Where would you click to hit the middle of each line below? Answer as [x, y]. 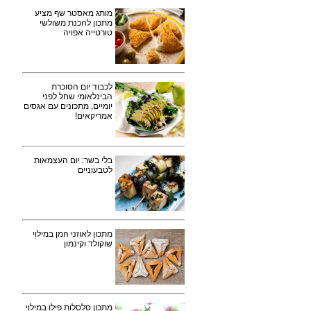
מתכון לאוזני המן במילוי [73, 234]
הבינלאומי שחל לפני [77, 96]
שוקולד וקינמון [88, 244]
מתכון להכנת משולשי [76, 23]
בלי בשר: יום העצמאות [73, 160]
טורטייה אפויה [88, 33]
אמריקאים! [94, 116]
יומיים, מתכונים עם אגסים [68, 106]
